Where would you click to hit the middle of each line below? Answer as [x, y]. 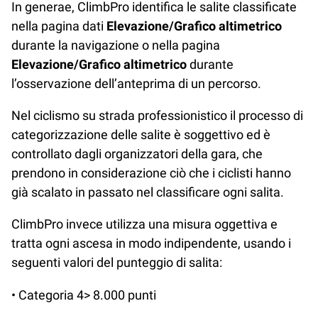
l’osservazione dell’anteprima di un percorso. [136, 83]
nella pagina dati [59, 26]
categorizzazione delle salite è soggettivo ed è [141, 135]
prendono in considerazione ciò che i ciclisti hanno [151, 173]
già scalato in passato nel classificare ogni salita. [148, 192]
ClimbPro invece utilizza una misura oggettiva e [144, 224]
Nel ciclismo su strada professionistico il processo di [157, 116]
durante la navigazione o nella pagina [116, 45]
